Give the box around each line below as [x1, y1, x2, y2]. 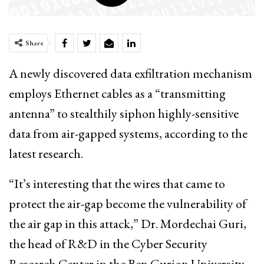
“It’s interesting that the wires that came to [9, 174, 225, 192]
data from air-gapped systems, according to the [9, 124, 247, 142]
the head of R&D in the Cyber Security [9, 235, 207, 252]
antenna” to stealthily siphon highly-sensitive [9, 104, 239, 122]
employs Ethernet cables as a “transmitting [9, 84, 226, 102]
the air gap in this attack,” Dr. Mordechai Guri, [9, 214, 246, 232]
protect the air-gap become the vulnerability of [9, 194, 246, 212]
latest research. [9, 144, 83, 162]
